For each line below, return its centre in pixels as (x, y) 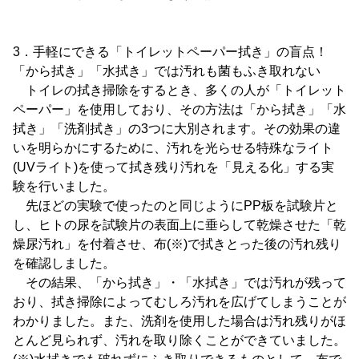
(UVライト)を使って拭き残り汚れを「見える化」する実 (173, 167)
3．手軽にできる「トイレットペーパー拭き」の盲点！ (170, 52)
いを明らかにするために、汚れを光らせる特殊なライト (173, 148)
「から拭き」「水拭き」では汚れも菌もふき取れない (167, 71)
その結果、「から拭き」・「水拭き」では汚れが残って (179, 282)
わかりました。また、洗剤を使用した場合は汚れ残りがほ (179, 321)
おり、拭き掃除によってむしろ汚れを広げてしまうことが (179, 302)
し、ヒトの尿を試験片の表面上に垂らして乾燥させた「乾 (179, 225)
